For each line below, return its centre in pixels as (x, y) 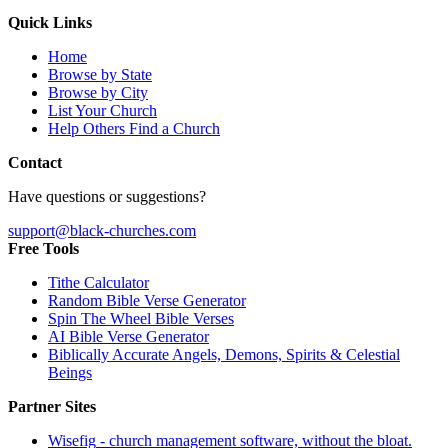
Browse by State (100, 74)
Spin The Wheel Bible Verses (141, 318)
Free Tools (43, 248)
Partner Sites (52, 406)
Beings (70, 372)
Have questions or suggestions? (107, 196)
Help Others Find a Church (134, 128)
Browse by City (98, 92)
